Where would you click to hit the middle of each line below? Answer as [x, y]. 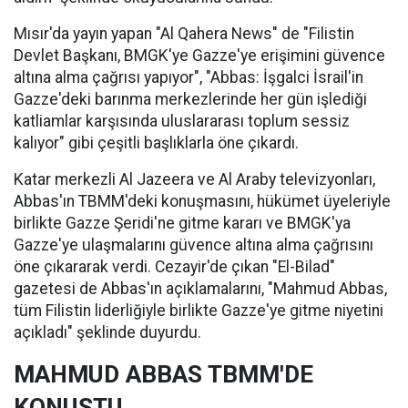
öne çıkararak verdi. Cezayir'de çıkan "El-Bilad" [174, 267]
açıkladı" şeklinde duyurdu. [107, 332]
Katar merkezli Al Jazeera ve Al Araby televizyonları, [194, 179]
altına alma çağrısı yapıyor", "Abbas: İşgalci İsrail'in [189, 77]
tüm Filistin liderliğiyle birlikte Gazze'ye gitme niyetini [199, 311]
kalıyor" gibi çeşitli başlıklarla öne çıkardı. [156, 143]
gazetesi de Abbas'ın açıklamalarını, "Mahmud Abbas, [200, 289]
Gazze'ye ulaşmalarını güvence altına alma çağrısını [194, 245]
